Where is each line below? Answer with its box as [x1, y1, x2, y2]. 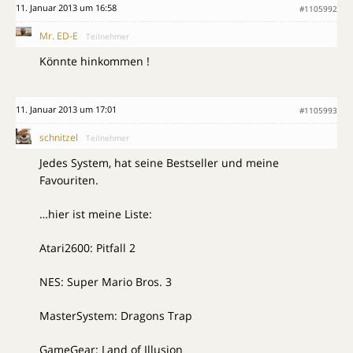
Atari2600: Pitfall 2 [39, 240, 136, 256]
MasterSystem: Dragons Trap [39, 308, 192, 324]
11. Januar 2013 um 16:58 [16, 2, 117, 14]
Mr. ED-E [39, 29, 78, 43]
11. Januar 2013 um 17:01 [16, 103, 117, 116]
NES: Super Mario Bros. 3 [39, 274, 172, 290]
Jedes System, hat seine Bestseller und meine [39, 155, 279, 171]
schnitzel [39, 131, 78, 145]
